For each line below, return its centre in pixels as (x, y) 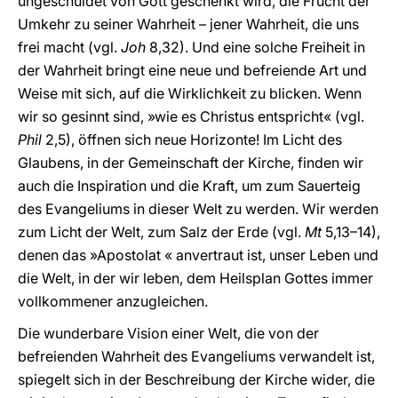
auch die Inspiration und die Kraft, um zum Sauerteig (189, 186)
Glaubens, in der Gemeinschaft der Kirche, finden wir (191, 163)
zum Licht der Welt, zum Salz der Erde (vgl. (161, 232)
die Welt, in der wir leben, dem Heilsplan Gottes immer (195, 278)
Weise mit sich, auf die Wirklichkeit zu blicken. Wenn (190, 93)
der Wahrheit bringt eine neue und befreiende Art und (192, 70)
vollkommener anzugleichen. (113, 301)
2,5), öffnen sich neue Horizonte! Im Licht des (192, 139)
